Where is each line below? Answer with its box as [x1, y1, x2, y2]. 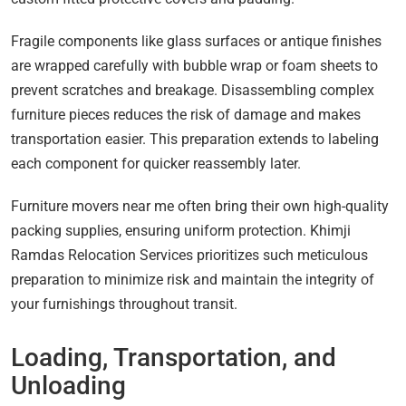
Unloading [11, 371, 126, 401]
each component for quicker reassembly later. [11, 155, 301, 173]
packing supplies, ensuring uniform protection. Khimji [11, 222, 351, 240]
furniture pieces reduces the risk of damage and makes [11, 106, 361, 124]
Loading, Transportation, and [11, 343, 336, 373]
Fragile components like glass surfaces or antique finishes [11, 33, 382, 51]
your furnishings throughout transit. [11, 295, 237, 314]
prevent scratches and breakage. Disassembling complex [11, 82, 374, 100]
